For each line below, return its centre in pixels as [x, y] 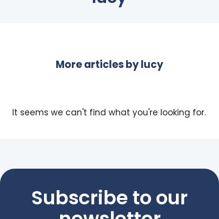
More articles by [98, 64]
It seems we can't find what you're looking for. [109, 112]
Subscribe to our [109, 197]
